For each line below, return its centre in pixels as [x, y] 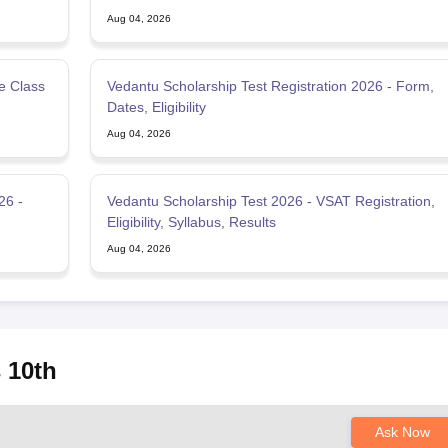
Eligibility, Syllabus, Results [191, 222]
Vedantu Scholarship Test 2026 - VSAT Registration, [270, 201]
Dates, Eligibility [156, 107]
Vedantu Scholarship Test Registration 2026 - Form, [270, 86]
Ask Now [402, 432]
